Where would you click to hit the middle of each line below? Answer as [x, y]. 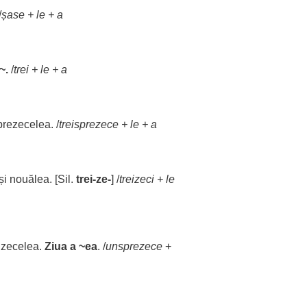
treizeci [137, 179]
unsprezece [134, 246]
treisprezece [89, 124]
